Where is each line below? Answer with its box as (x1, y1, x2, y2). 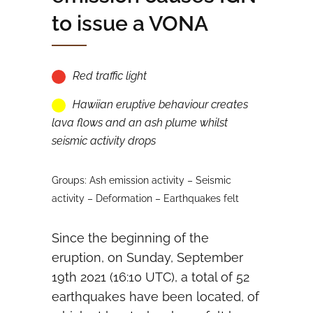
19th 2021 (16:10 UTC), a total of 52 (52, 270, 249, 284)
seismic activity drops (52, 134, 156, 147)
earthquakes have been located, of (52, 289, 259, 304)
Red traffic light (73, 69, 147, 82)
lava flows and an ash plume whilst (52, 116, 228, 129)
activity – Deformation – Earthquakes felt (52, 193, 239, 204)
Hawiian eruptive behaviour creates (73, 98, 248, 111)
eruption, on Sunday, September (52, 250, 243, 265)
